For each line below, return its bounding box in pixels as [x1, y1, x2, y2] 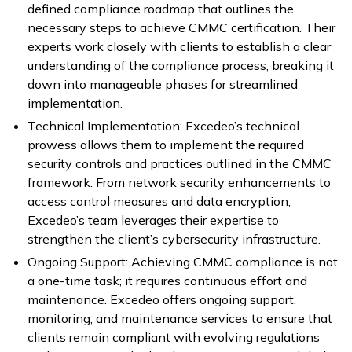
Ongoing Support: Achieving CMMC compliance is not [27, 254, 338, 270]
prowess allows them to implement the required [27, 137, 304, 153]
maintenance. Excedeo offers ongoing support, [27, 291, 296, 308]
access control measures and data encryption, [27, 193, 291, 210]
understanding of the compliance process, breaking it [27, 57, 334, 74]
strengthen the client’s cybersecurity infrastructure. [27, 231, 321, 247]
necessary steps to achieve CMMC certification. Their [27, 20, 335, 36]
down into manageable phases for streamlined [27, 76, 298, 93]
